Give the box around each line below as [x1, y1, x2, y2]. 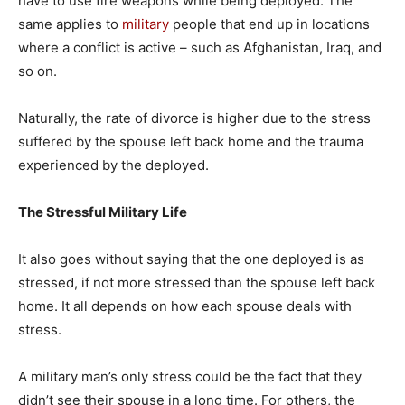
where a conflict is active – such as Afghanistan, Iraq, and [18, 39, 381, 56]
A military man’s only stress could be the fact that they [18, 368, 362, 385]
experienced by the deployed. [18, 156, 212, 174]
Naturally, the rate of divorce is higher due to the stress [18, 109, 371, 127]
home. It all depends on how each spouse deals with [18, 297, 352, 315]
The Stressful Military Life [18, 203, 187, 221]
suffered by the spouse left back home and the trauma [18, 133, 363, 150]
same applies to [18, 15, 122, 33]
